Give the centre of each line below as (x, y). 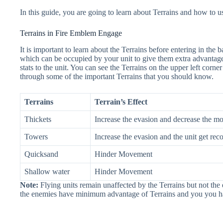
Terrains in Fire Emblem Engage (71, 33)
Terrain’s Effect (121, 102)
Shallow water (47, 171)
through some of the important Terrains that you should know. (117, 76)
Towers (36, 136)
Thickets (38, 119)
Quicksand (41, 154)
